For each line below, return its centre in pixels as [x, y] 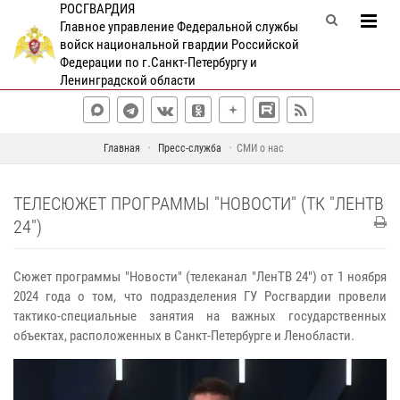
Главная [121, 148]
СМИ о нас [260, 148]
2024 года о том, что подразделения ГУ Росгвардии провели [200, 296]
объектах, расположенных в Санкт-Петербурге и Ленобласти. [184, 336]
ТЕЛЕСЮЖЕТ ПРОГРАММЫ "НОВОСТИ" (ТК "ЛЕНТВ [199, 204]
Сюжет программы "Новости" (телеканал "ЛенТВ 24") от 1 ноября [200, 277]
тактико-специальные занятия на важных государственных [200, 316]
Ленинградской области [127, 80]
